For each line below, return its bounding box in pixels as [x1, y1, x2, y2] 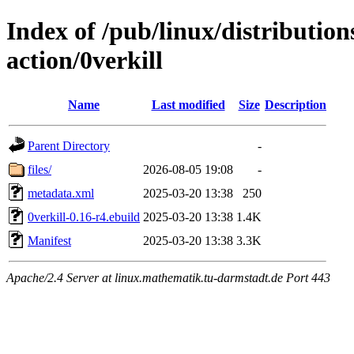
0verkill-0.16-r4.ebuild [28, 209, 140, 224]
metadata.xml [28, 186, 94, 200]
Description [265, 97, 326, 111]
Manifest [28, 233, 71, 247]
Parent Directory [28, 138, 110, 153]
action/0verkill [6, 46, 163, 75]
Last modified [151, 97, 225, 111]
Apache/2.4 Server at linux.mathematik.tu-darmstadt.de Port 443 [6, 270, 330, 284]
